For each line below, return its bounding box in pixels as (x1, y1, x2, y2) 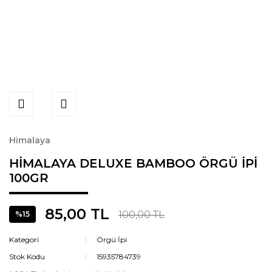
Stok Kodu (9, 252, 45, 261)
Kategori (9, 235, 39, 244)
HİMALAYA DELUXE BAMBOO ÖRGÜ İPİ (9, 156, 257, 171)
